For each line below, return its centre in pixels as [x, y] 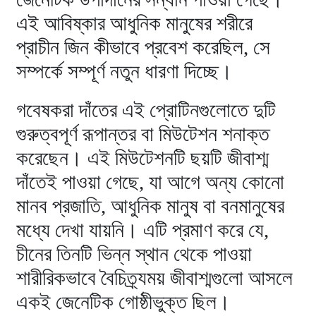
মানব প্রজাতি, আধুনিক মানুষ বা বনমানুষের [151, 206]
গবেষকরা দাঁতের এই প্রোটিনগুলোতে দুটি [146, 110]
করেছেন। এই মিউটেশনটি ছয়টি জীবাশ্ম [143, 158]
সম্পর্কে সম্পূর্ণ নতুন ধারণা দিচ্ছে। [125, 71]
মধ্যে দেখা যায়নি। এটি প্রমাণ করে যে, [143, 230]
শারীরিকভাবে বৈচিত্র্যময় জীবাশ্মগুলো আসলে [155, 278]
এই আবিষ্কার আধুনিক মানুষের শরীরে [135, 23]
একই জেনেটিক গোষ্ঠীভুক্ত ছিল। [124, 302]
